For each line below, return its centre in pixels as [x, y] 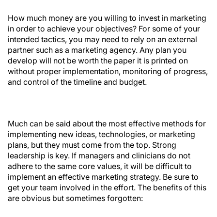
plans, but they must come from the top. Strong [92, 145]
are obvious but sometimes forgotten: [75, 198]
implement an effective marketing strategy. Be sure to [103, 177]
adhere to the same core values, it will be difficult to [100, 166]
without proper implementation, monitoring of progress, [108, 71]
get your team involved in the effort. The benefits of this [107, 187]
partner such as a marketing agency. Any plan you [97, 50]
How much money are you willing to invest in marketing [107, 18]
